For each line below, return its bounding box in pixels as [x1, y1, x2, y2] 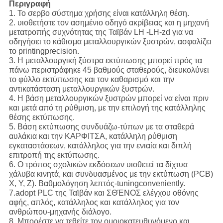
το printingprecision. [8, 47, 79, 56]
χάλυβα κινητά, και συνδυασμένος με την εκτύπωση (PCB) [8, 170, 213, 179]
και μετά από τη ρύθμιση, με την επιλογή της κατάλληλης [8, 104, 206, 112]
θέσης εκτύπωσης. [8, 113, 75, 122]
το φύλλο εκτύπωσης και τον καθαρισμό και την [8, 75, 174, 84]
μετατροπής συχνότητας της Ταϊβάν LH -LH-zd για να [8, 28, 193, 37]
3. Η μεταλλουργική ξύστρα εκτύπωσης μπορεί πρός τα [8, 56, 202, 65]
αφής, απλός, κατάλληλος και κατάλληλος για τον [8, 198, 179, 207]
